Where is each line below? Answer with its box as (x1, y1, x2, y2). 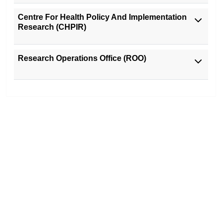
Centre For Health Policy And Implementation (18, 13, 187, 22)
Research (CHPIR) (18, 23, 86, 32)
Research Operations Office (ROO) (18, 54, 146, 63)
